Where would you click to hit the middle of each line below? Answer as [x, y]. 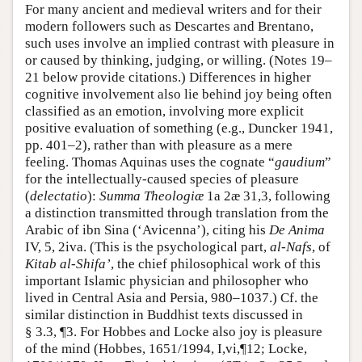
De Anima [297, 230]
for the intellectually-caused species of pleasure [162, 179]
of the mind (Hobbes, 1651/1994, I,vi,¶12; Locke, [166, 349]
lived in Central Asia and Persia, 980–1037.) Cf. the [172, 298]
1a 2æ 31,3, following [267, 196]
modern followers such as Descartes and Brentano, [169, 27]
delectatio [59, 196]
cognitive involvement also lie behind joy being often [179, 95]
